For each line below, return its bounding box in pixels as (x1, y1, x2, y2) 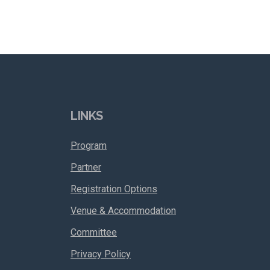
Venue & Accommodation (71, 205, 176, 216)
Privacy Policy (71, 248, 131, 260)
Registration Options (71, 183, 157, 195)
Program (71, 140, 107, 151)
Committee (71, 227, 117, 238)
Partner (71, 162, 101, 173)
